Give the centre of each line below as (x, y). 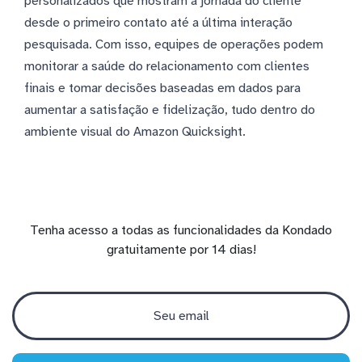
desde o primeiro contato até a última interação (158, 22)
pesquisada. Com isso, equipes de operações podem (174, 44)
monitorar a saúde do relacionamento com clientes (167, 66)
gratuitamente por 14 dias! (181, 249)
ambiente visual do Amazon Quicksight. (135, 131)
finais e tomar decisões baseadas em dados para (162, 88)
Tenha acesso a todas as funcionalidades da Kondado (181, 230)
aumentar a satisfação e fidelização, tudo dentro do (170, 109)
